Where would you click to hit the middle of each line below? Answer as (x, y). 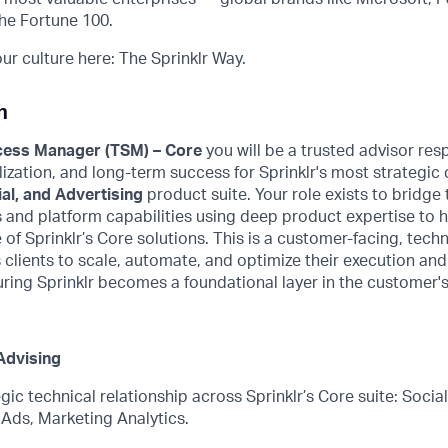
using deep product (271, 217)
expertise (380, 217)
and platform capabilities (97, 217)
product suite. (199, 195)
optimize (269, 261)
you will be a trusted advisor (310, 151)
